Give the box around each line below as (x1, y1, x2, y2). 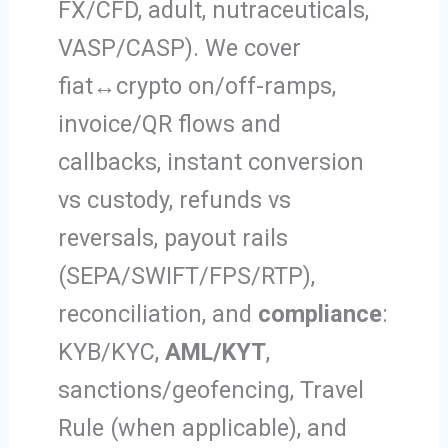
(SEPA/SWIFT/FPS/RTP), (58, 261, 316, 290)
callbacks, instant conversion (58, 147, 365, 176)
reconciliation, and (58, 299, 259, 328)
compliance (258, 299, 383, 328)
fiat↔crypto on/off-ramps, (58, 71, 337, 100)
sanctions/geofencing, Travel (58, 375, 365, 404)
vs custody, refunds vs (58, 185, 292, 214)
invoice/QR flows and (58, 109, 282, 138)
